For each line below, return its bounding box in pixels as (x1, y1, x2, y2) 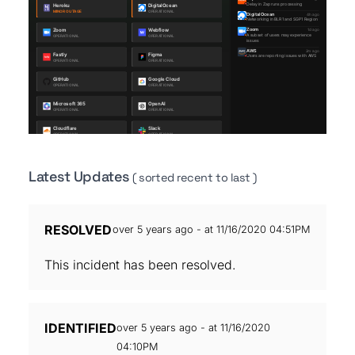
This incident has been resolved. (44, 257, 236, 273)
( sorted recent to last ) (132, 170, 257, 185)
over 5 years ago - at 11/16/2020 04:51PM (113, 223, 311, 235)
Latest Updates (29, 167, 133, 185)
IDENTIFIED (44, 320, 116, 336)
